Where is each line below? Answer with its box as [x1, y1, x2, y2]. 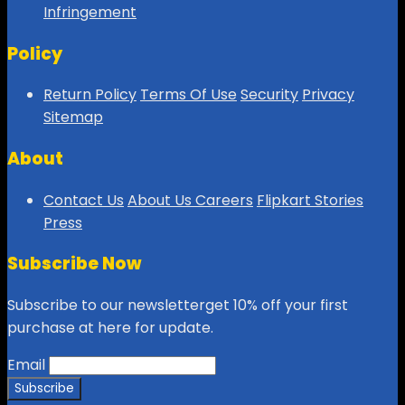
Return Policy [43, 84, 137, 106]
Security [240, 84, 298, 106]
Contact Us [43, 189, 124, 211]
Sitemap [43, 107, 103, 128]
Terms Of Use [140, 84, 237, 106]
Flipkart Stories [257, 189, 363, 211]
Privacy [302, 84, 354, 106]
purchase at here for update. [7, 317, 213, 339]
